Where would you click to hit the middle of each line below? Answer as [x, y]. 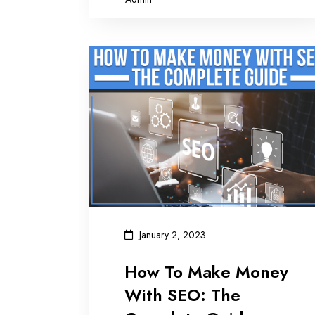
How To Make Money [206, 271]
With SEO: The [182, 295]
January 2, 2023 [173, 235]
